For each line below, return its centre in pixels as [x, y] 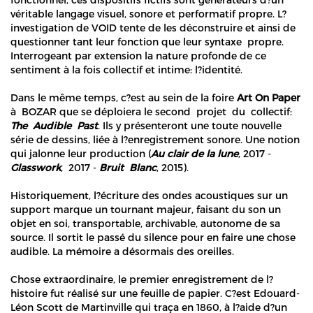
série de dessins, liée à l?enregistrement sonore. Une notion [155, 139]
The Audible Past [54, 125]
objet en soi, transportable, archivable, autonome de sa [145, 223]
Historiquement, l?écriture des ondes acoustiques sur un [149, 195]
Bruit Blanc [128, 167]
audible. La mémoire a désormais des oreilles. [122, 251]
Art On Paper [269, 97]
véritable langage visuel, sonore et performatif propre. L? [148, 13]
